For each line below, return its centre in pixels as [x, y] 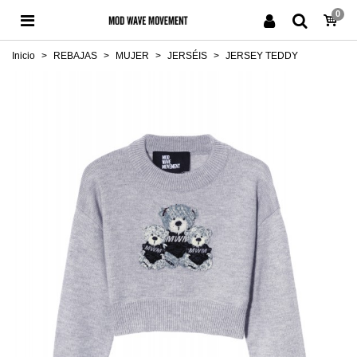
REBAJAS [75, 56]
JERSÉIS [187, 56]
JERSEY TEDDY [262, 56]
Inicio [24, 56]
